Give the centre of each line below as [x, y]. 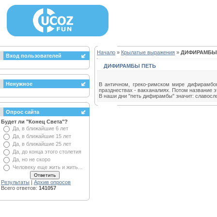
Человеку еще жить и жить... [47, 167]
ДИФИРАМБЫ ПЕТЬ [130, 66]
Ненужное [19, 84]
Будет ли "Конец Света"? [34, 122]
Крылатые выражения [148, 52]
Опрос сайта [23, 112]
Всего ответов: [20, 188]
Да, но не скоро [31, 159]
